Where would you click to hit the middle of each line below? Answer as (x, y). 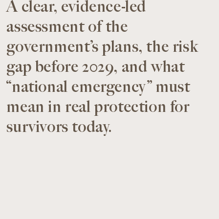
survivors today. (60, 127)
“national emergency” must (98, 87)
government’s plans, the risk (102, 47)
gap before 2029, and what (96, 67)
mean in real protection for (98, 107)
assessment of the (67, 27)
